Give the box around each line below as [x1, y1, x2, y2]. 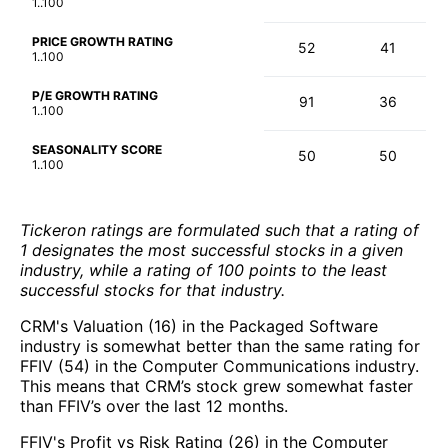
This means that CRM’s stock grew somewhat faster [20, 376, 413, 397]
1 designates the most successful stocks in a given [20, 240, 403, 261]
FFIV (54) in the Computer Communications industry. [20, 356, 419, 377]
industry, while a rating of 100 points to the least [20, 260, 387, 281]
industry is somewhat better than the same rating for [20, 336, 420, 357]
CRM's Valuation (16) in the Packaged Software [20, 316, 378, 337]
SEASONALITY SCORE [32, 142, 162, 158]
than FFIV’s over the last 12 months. [20, 396, 288, 417]
